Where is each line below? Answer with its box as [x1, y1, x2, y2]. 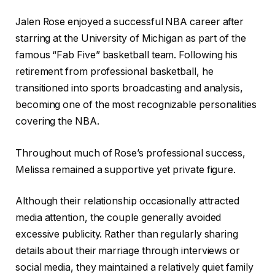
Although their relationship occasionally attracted [15, 195, 240, 207]
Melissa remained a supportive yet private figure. [15, 163, 236, 176]
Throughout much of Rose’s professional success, [15, 147, 246, 159]
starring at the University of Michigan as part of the [15, 33, 246, 45]
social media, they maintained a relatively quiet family [15, 261, 254, 274]
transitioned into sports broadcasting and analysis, [15, 82, 243, 95]
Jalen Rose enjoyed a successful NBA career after [15, 16, 244, 28]
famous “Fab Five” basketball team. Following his [15, 49, 238, 61]
